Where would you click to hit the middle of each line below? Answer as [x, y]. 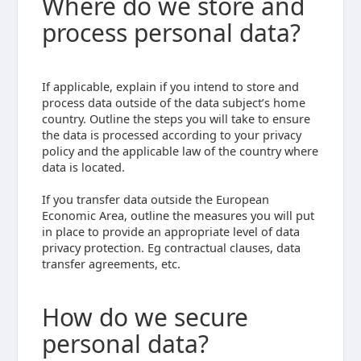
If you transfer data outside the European [155, 199]
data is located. [83, 167]
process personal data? [171, 33]
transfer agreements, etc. [111, 263]
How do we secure [145, 317]
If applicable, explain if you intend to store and [170, 86]
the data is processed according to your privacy [171, 135]
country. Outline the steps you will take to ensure [176, 118]
